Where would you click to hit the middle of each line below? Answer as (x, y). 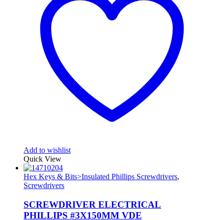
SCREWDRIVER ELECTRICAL (92, 205)
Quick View (42, 159)
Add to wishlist (47, 150)
